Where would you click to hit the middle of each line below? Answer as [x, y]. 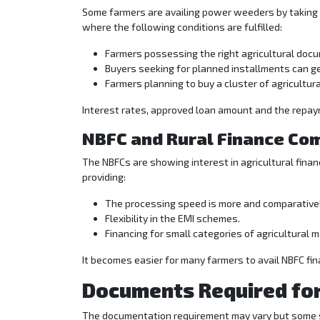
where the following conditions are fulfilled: [182, 27]
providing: [104, 177]
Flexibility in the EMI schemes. [172, 219]
